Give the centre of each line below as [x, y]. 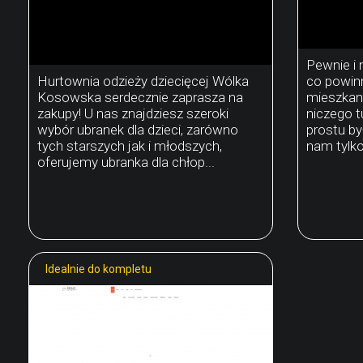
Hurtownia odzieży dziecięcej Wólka [143, 81]
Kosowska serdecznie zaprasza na [140, 97]
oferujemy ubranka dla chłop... [126, 162]
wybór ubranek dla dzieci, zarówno [138, 129]
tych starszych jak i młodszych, [130, 145]
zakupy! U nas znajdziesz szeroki [133, 113]
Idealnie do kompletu [98, 269]
